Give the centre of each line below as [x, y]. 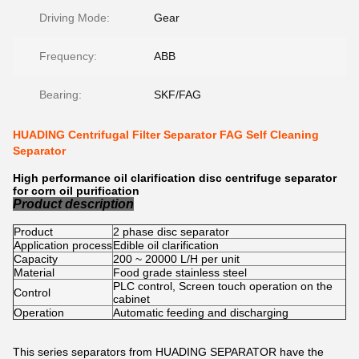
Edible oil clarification [166, 245]
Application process [63, 245]
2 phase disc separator [171, 232]
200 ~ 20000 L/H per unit [176, 259]
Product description [73, 204]
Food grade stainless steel [180, 272]
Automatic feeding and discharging [201, 313]
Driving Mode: [75, 18]
